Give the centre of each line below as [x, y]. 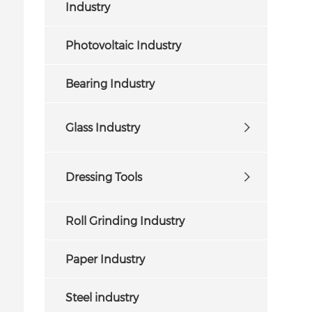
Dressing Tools [104, 176]
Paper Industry [106, 258]
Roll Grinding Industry [125, 220]
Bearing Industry [110, 83]
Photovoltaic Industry [124, 45]
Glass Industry [103, 127]
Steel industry [102, 297]
